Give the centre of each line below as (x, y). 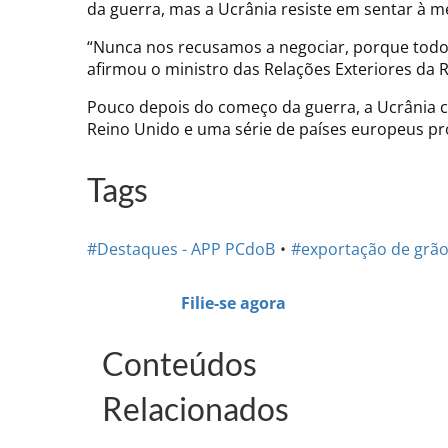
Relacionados (195, 408)
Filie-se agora (233, 303)
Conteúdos (179, 363)
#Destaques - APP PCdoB (181, 249)
